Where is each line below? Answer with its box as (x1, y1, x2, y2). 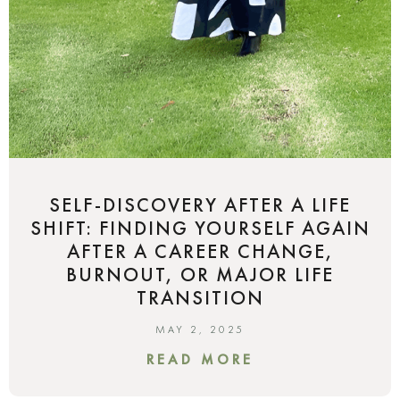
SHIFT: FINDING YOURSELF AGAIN (29, 214, 371, 241)
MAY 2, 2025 (155, 321, 245, 337)
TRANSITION (136, 284, 264, 311)
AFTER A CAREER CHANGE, (66, 237, 334, 264)
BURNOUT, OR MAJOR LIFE (66, 261, 334, 287)
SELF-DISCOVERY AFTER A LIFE (49, 191, 351, 218)
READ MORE (146, 349, 254, 369)
